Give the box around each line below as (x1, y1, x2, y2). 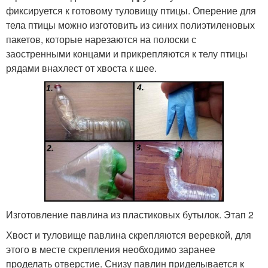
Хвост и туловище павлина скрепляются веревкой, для (6, 228, 251, 242)
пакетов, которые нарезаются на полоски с (6, 32, 196, 46)
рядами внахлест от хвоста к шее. (6, 60, 157, 75)
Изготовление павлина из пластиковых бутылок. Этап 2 (6, 208, 254, 222)
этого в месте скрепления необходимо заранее (6, 242, 215, 257)
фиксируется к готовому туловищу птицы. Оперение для (6, 3, 256, 17)
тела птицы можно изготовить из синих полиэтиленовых (6, 17, 255, 32)
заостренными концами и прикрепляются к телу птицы (6, 46, 248, 60)
